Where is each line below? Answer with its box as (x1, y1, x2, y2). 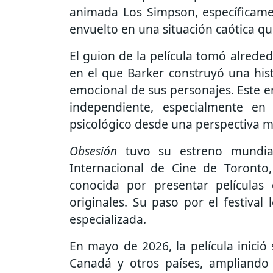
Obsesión (69, 143, 117, 160)
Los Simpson (122, 4, 195, 21)
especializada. (69, 211, 146, 228)
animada (69, 4, 123, 21)
